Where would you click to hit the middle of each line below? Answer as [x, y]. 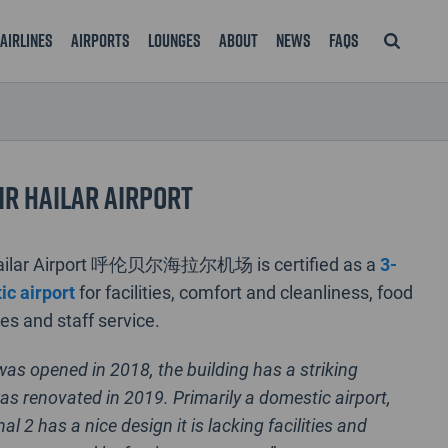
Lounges [174, 40]
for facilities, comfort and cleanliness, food [244, 292]
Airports [100, 40]
